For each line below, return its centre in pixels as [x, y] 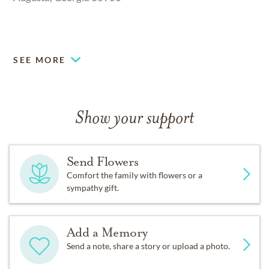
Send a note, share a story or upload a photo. [148, 246]
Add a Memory [107, 232]
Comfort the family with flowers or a [134, 175]
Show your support [134, 119]
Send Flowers [102, 161]
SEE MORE [40, 59]
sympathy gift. [92, 187]
